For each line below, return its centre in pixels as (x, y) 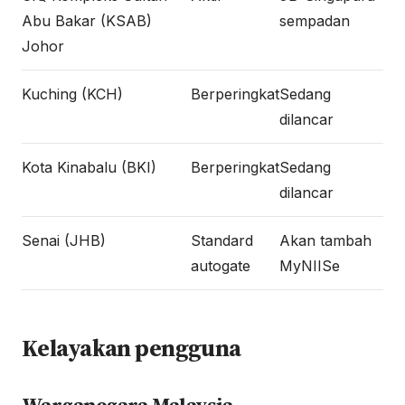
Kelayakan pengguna (132, 348)
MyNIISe (310, 266)
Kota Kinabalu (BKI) (89, 167)
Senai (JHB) (64, 240)
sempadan (315, 21)
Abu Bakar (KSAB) (87, 21)
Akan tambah (325, 240)
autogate (221, 266)
